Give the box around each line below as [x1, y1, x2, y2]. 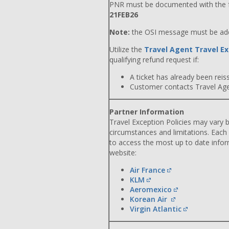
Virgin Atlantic [130, 204, 181, 214]
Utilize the [109, 44, 144, 54]
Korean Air [130, 194, 169, 204]
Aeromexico [130, 185, 172, 194]
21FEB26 [109, 10, 138, 19]
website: [109, 148, 136, 157]
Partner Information [109, 107, 184, 117]
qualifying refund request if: [109, 55, 199, 64]
